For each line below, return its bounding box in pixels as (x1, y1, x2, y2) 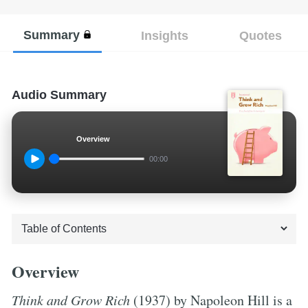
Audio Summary (12, 87, 107, 102)
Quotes (239, 27, 282, 43)
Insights (140, 27, 188, 43)
